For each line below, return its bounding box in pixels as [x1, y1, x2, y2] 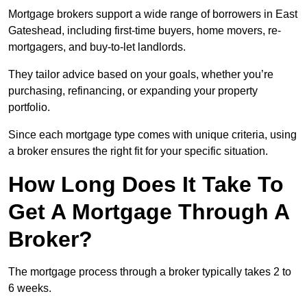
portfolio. [8, 101, 50, 114]
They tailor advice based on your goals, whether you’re [8, 69, 273, 81]
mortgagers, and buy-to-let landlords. [8, 41, 186, 53]
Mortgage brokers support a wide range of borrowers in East [8, 8, 297, 21]
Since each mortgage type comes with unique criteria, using [8, 129, 297, 141]
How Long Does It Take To [8, 172, 284, 197]
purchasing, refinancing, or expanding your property [8, 85, 258, 97]
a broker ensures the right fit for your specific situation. [8, 145, 268, 158]
